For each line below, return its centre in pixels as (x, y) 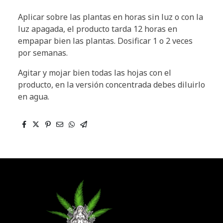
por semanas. (43, 53)
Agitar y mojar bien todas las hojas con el (95, 72)
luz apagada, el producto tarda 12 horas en (98, 29)
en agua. (34, 96)
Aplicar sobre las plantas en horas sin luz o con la (111, 17)
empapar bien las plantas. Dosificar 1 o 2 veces (105, 41)
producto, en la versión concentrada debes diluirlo (111, 84)
